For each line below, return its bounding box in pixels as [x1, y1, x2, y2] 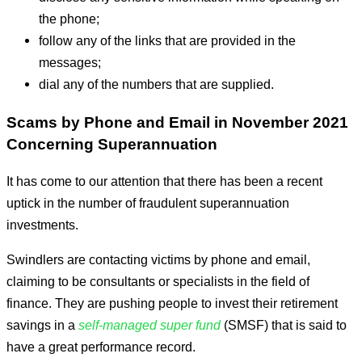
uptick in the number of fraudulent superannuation [6, 195, 289, 210]
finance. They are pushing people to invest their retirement [6, 296, 338, 311]
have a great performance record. [6, 339, 196, 355]
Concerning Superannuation [6, 135, 217, 153]
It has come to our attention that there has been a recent [6, 173, 322, 188]
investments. [6, 217, 78, 232]
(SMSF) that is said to [221, 318, 347, 333]
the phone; [39, 11, 99, 27]
